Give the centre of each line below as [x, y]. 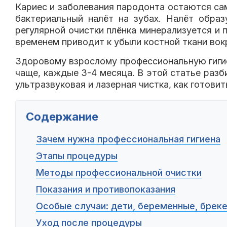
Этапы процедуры [77, 156]
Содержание [62, 117]
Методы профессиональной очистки [119, 173]
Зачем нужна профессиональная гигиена [128, 139]
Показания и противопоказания [106, 190]
